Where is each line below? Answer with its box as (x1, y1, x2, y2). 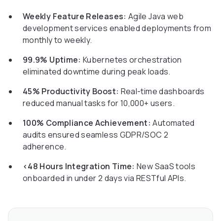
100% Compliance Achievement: (23, 117, 151, 129)
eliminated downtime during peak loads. (23, 66, 171, 77)
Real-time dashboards (119, 86, 205, 97)
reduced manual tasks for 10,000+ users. (23, 98, 175, 109)
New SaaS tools (135, 161, 196, 172)
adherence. (23, 141, 67, 152)
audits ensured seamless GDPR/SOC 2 (23, 129, 169, 141)
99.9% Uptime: (23, 54, 81, 66)
